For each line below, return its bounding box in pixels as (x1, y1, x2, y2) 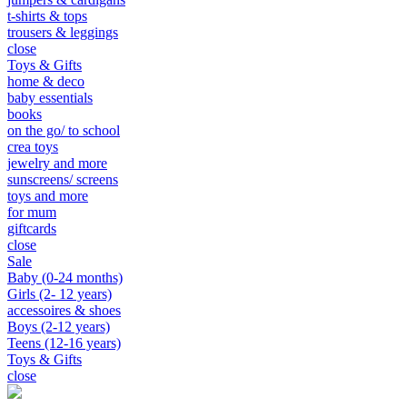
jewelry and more (7, 155, 107, 171)
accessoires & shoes (7, 303, 121, 318)
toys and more (7, 188, 88, 203)
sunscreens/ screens (7, 172, 118, 187)
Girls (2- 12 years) (7, 286, 112, 302)
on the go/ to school (7, 123, 120, 138)
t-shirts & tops (7, 8, 87, 24)
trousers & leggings (7, 25, 118, 40)
